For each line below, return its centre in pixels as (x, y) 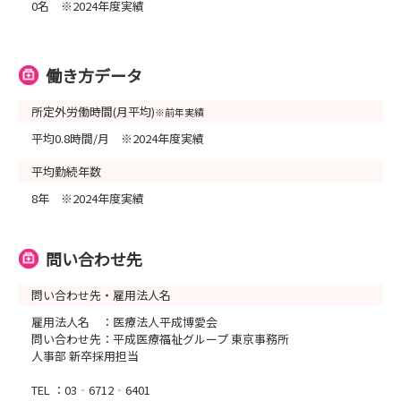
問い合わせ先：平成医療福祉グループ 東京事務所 (160, 339)
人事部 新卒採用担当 (85, 356)
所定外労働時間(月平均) (93, 111)
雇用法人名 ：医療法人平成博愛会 (124, 322)
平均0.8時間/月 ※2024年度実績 (118, 138)
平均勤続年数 (66, 171)
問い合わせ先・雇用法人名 (101, 295)
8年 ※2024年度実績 (88, 198)
